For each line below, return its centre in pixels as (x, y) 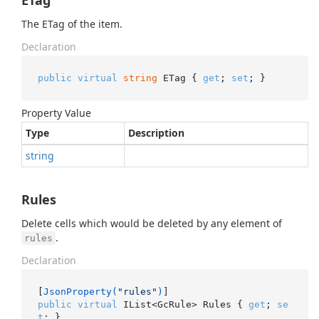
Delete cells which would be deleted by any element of (152, 223)
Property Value (56, 113)
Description (156, 133)
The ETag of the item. (72, 24)
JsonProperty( (80, 291)
